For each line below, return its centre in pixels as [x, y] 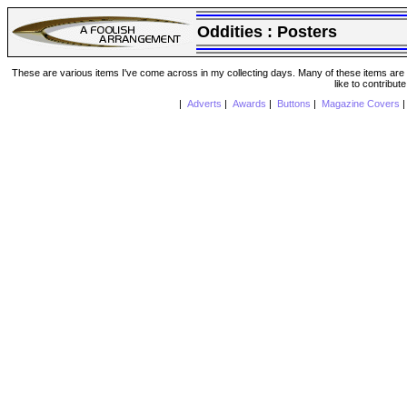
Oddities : [237, 32]
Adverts [204, 104]
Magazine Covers [360, 104]
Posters [307, 32]
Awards [249, 104]
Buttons [293, 104]
